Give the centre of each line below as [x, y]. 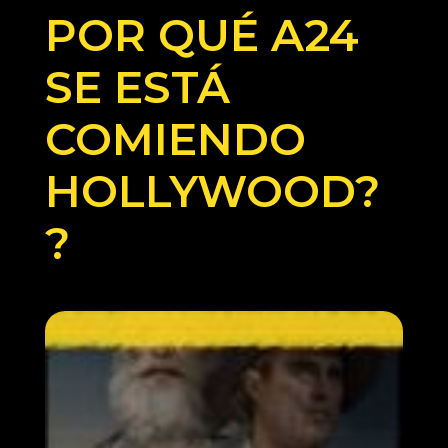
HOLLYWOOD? [213, 191]
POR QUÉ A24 [202, 35]
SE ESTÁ [138, 87]
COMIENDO [176, 139]
